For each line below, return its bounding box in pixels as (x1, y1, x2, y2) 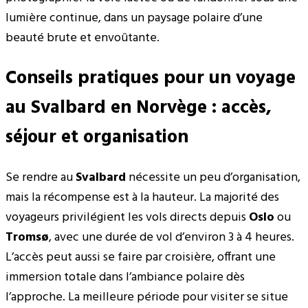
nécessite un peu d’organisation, (126, 167, 300, 188)
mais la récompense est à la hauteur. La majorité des (5, 187, 279, 208)
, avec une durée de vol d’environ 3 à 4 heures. (49, 227, 294, 247)
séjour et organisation (5, 122, 188, 153)
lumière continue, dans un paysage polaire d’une (5, 8, 263, 29)
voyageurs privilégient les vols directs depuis (5, 207, 249, 228)
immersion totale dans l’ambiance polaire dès (5, 267, 245, 287)
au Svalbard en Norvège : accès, (5, 93, 272, 123)
